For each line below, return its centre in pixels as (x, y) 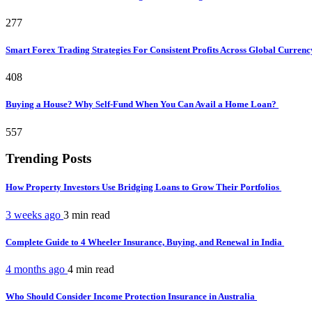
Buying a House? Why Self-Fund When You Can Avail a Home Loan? (142, 104)
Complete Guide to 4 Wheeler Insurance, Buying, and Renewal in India (145, 242)
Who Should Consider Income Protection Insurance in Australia (131, 297)
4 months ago (37, 269)
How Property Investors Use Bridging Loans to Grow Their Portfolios (143, 187)
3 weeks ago (34, 214)
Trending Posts (48, 159)
